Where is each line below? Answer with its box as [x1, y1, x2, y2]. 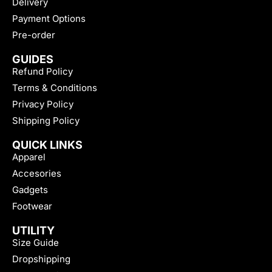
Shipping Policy [12, 114, 80, 126]
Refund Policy [12, 65, 73, 77]
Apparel [12, 151, 46, 163]
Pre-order [12, 29, 55, 41]
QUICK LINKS [12, 138, 83, 151]
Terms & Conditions [12, 81, 97, 93]
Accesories [12, 167, 61, 179]
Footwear [12, 200, 52, 212]
